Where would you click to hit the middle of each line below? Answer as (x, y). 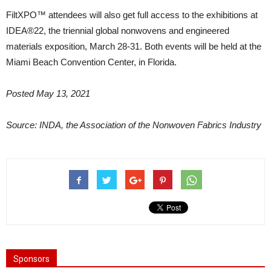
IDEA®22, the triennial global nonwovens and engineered (118, 31)
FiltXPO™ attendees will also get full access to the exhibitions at (132, 15)
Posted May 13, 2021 (48, 93)
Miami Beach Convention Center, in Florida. (91, 62)
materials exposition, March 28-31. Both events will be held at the (134, 46)
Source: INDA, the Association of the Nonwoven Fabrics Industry (134, 125)
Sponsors (31, 259)
